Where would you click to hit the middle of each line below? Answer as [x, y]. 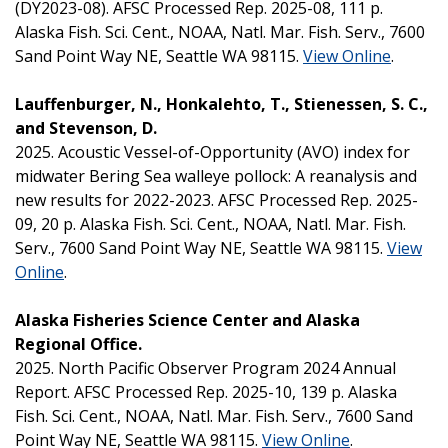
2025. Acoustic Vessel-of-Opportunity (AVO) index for [212, 151]
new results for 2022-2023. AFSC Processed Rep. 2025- [216, 199]
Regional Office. [80, 343]
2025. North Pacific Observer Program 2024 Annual [205, 367]
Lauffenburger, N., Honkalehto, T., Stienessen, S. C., [221, 103]
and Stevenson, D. [88, 127]
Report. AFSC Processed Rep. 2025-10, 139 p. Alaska [206, 391]
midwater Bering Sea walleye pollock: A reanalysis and [216, 175]
